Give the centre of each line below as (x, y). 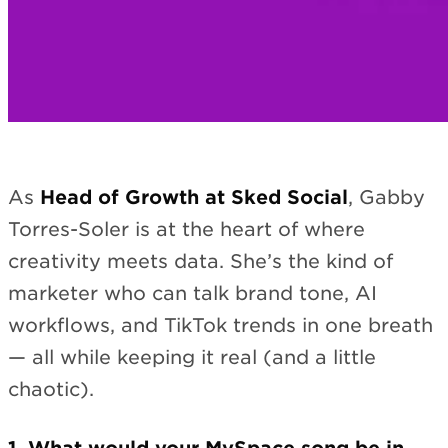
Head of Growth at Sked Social (194, 197)
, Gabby (386, 197)
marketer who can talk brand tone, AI (192, 293)
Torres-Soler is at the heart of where (186, 229)
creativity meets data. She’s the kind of (200, 261)
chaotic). (51, 389)
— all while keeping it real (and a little (192, 357)
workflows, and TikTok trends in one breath (220, 325)
